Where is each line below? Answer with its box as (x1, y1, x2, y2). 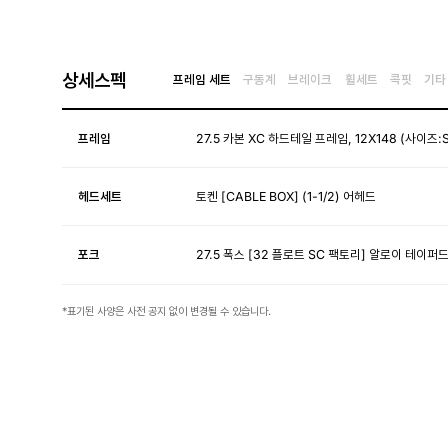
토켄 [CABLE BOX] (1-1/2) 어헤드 (196, 188, 377, 204)
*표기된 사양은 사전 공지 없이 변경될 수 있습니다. (62, 304, 271, 319)
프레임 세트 (172, 72, 231, 88)
